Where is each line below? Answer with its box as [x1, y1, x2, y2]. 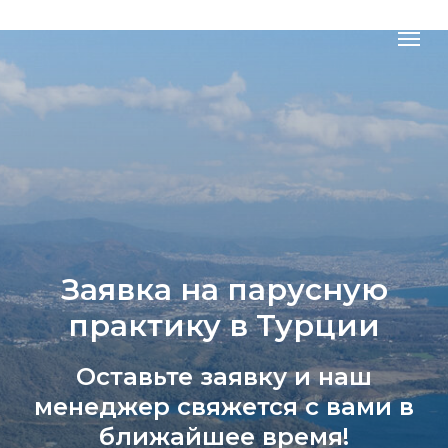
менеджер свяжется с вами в [34, 392, 414, 421]
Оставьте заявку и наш [76, 362, 372, 391]
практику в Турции [68, 307, 380, 344]
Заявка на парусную [60, 271, 388, 308]
